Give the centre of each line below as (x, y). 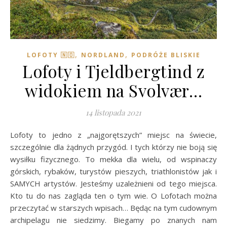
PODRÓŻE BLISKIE (166, 55)
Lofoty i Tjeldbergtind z (113, 71)
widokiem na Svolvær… (113, 90)
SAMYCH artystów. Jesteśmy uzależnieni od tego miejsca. (113, 183)
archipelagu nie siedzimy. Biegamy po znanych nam (113, 220)
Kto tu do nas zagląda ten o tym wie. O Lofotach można (113, 195)
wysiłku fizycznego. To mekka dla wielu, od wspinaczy (113, 159)
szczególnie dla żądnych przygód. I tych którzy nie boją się (113, 147)
